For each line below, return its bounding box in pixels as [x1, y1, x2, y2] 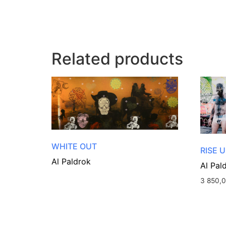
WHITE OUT [51, 141, 97, 152]
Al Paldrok [51, 156, 91, 167]
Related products [51, 49, 183, 69]
